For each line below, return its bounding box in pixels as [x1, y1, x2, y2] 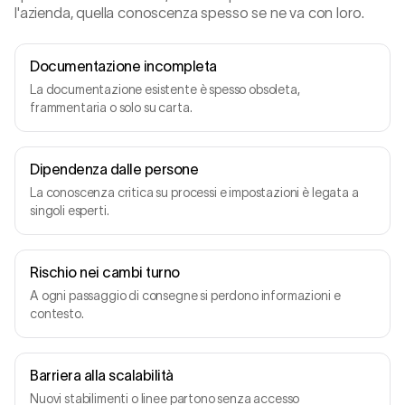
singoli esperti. [30, 203, 109, 218]
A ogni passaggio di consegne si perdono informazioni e [30, 288, 341, 303]
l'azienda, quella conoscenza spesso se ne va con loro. [14, 5, 364, 21]
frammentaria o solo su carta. [30, 100, 193, 115]
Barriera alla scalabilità [30, 367, 174, 383]
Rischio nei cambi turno [30, 264, 180, 280]
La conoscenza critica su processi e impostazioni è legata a [30, 185, 359, 200]
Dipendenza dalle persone [30, 161, 199, 177]
